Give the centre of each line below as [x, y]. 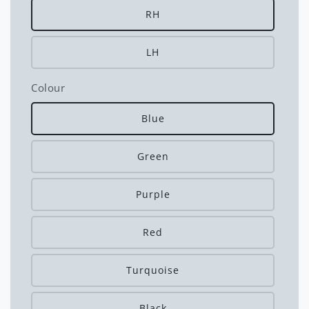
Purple [153, 195]
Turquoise [153, 270]
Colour [48, 88]
